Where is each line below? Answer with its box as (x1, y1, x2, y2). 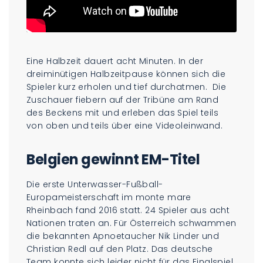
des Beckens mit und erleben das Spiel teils (26, 106, 219, 119)
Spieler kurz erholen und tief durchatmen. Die (26, 80, 227, 93)
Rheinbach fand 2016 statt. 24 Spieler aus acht (26, 204, 230, 216)
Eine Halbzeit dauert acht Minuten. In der (26, 55, 204, 67)
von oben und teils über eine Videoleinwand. (26, 119, 223, 131)
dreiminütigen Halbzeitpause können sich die (26, 68, 226, 80)
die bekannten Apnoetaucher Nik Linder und (26, 230, 220, 242)
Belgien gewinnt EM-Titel (26, 149, 200, 169)
